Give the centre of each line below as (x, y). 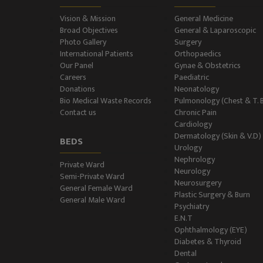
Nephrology (195, 159)
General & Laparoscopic (215, 30)
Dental (186, 253)
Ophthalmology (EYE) (211, 230)
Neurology (192, 171)
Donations (77, 89)
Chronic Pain (195, 112)
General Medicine (204, 18)
